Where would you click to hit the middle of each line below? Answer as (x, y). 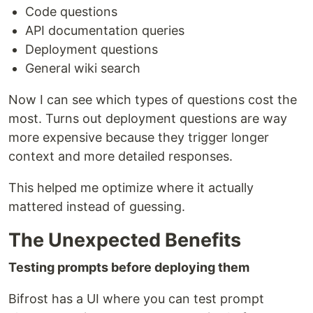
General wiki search (83, 68)
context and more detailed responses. (121, 156)
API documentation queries (105, 30)
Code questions (71, 12)
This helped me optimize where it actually (131, 188)
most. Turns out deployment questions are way (148, 118)
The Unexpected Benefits (125, 240)
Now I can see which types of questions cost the (153, 100)
